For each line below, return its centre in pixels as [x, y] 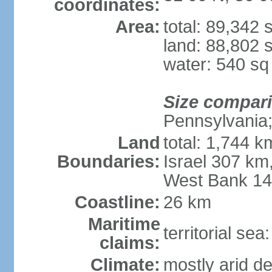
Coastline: [117, 202]
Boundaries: [108, 161]
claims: [130, 243]
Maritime [124, 224]
